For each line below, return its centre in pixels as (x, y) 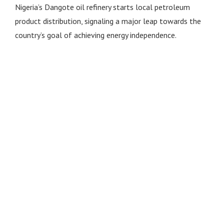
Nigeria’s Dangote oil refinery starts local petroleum (102, 7)
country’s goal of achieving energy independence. (95, 35)
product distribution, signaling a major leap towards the (108, 21)
